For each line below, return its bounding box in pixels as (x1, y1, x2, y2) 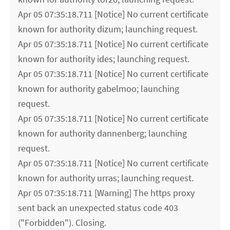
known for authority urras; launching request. (18, 172, 194, 184)
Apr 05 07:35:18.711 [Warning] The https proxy (18, 187, 195, 199)
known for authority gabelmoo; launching (18, 83, 180, 95)
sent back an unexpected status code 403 (18, 202, 179, 214)
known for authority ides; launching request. (18, 53, 190, 65)
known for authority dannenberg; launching (18, 127, 187, 140)
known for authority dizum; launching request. (18, 23, 198, 35)
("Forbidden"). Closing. (18, 217, 107, 229)
